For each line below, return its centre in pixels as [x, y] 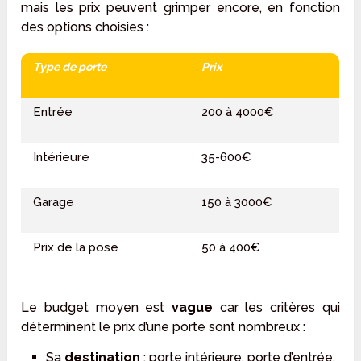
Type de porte [70, 67]
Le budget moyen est [96, 308]
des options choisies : [85, 27]
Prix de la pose [76, 248]
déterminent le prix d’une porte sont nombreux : [164, 327]
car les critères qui [276, 308]
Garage [54, 203]
